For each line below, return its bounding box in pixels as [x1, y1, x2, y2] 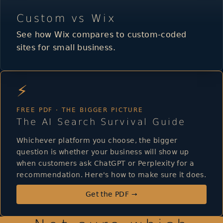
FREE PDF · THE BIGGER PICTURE [16, 106, 143, 113]
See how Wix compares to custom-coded [16, 29, 187, 39]
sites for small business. [16, 42, 115, 52]
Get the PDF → [85, 190, 138, 198]
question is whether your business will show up [16, 147, 189, 156]
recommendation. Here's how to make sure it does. [16, 170, 207, 179]
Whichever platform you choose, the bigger [16, 136, 178, 144]
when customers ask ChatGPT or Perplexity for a [16, 159, 195, 167]
